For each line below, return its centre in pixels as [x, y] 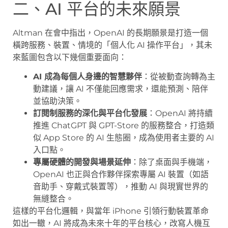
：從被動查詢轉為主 [179, 77]
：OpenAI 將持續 [180, 113]
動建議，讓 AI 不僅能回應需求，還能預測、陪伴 [121, 89]
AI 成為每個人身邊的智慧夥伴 [88, 77]
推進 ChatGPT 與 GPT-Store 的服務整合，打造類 [124, 126]
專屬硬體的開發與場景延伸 [82, 162]
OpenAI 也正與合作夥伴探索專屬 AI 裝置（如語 [121, 175]
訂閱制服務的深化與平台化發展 [90, 113]
